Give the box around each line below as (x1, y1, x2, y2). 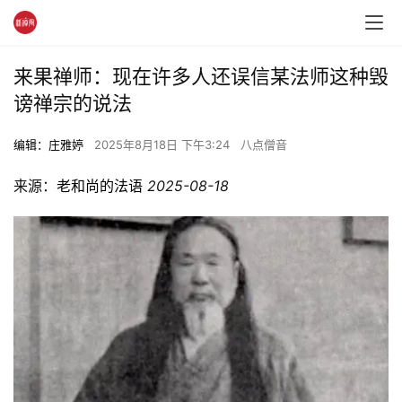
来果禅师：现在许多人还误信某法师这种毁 (13, 65, 389, 88)
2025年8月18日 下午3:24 (94, 137, 233, 152)
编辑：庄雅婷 (13, 137, 83, 152)
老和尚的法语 (57, 177, 143, 195)
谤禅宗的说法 (13, 92, 132, 115)
